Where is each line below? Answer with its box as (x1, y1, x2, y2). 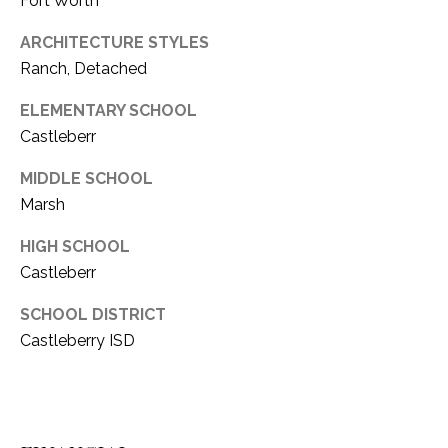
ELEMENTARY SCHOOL (20, 101, 197, 121)
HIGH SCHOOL (20, 237, 130, 257)
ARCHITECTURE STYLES (20, 33, 209, 53)
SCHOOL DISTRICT (20, 305, 166, 325)
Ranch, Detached (20, 59, 147, 79)
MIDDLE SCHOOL (20, 169, 153, 189)
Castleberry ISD (20, 331, 135, 351)
